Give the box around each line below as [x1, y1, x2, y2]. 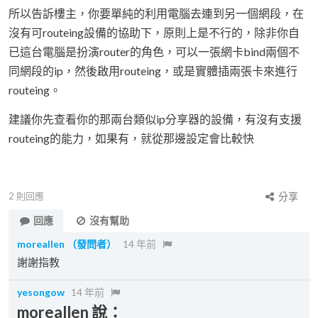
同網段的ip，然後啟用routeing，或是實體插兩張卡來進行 [9, 64, 297, 77]
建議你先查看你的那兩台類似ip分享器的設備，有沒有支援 [9, 112, 302, 126]
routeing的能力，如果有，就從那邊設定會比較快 [9, 131, 254, 145]
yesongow [17, 286, 65, 298]
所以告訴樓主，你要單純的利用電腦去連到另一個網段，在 [9, 6, 304, 20]
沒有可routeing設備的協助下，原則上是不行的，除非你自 [9, 26, 300, 39]
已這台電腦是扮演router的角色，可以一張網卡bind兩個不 [9, 45, 300, 58]
